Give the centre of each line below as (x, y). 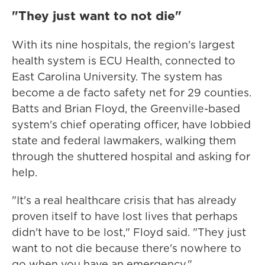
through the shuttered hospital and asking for (131, 157)
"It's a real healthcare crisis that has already (124, 201)
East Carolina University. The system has (117, 77)
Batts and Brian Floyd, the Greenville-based (126, 109)
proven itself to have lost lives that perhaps (125, 216)
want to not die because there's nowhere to (127, 248)
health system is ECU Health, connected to (124, 61)
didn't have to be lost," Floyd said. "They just (129, 232)
